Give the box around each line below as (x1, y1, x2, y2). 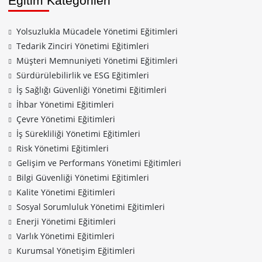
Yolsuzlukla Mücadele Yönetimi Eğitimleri (16, 26, 178, 37)
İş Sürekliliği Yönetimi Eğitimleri (16, 128, 140, 139)
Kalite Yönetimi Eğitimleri (16, 187, 115, 198)
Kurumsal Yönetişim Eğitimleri (16, 245, 135, 256)
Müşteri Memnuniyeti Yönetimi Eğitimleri (16, 55, 178, 66)
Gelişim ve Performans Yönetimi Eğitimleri (16, 157, 181, 168)
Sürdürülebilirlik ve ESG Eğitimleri (16, 70, 149, 81)
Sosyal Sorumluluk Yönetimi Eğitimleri (16, 201, 165, 212)
